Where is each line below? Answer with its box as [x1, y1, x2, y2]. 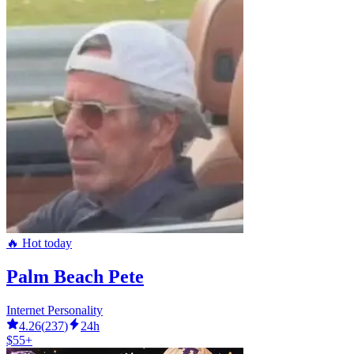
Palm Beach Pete [6, 265, 144, 287]
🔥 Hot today [6, 236, 72, 250]
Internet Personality [6, 303, 103, 317]
